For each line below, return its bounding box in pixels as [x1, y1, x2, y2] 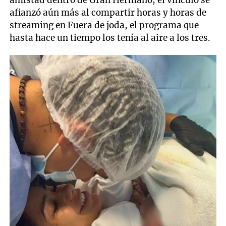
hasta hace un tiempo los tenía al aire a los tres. [10, 32, 211, 43]
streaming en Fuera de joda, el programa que [10, 19, 199, 31]
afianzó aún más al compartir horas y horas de [10, 7, 207, 18]
